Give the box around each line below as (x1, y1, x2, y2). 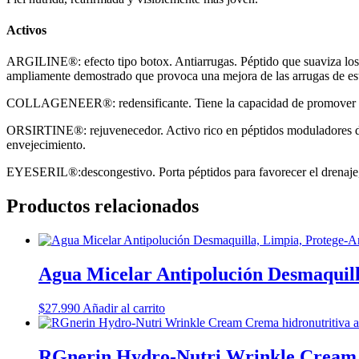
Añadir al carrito (83, 301, 165, 315)
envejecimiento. (6, 138, 86, 152)
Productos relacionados (6, 196, 199, 217)
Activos (6, 23, 46, 37)
